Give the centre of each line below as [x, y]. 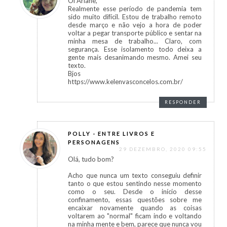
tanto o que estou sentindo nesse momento [135, 184]
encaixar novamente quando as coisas [135, 208]
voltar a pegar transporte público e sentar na [135, 33]
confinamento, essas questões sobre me [135, 200]
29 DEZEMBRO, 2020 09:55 [163, 149]
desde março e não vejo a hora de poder [135, 25]
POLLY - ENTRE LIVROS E [111, 134]
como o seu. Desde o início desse [135, 192]
